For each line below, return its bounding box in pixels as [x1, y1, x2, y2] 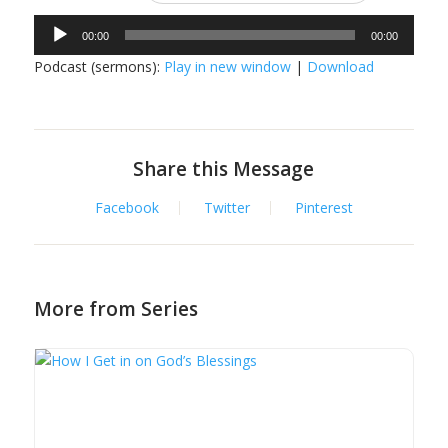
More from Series [33, 296, 198, 323]
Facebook [94, 198, 159, 218]
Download [306, 57, 374, 77]
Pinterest [294, 198, 353, 218]
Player [32, 39, 73, 59]
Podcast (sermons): [33, 57, 164, 77]
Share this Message [133, 156, 315, 183]
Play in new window [163, 57, 291, 77]
